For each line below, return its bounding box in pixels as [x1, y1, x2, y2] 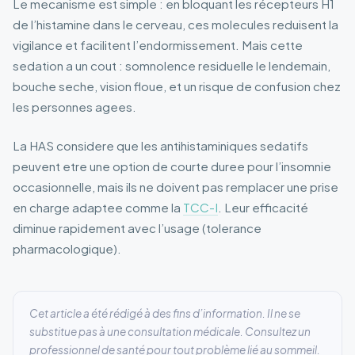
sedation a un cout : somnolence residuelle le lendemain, [13, 58, 330, 74]
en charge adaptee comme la [13, 200, 183, 216]
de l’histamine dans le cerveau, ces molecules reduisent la [13, 17, 338, 32]
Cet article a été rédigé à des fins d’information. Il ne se [29, 307, 300, 321]
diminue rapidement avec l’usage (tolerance [13, 220, 261, 236]
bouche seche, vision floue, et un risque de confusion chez [13, 78, 341, 94]
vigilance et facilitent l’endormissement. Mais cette [13, 37, 303, 53]
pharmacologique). [13, 241, 121, 257]
